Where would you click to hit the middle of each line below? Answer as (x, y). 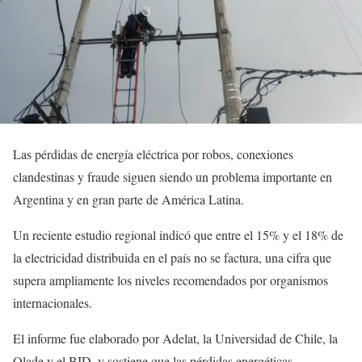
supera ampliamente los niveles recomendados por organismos (170, 280)
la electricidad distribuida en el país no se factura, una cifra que (172, 258)
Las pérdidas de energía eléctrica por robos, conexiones (153, 154)
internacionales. (53, 303)
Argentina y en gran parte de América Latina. (128, 200)
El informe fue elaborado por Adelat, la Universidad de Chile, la (175, 339)
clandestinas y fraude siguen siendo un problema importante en (173, 177)
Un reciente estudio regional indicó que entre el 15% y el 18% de (178, 235)
